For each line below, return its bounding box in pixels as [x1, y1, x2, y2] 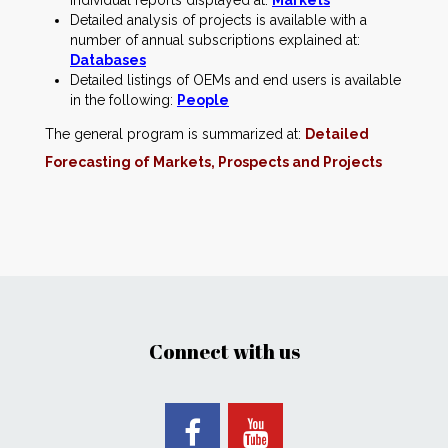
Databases [70, 52, 146, 68]
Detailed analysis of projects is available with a [70, 12, 367, 28]
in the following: [70, 92, 177, 108]
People [177, 92, 229, 108]
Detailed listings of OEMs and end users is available [70, 72, 401, 88]
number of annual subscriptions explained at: [70, 32, 360, 48]
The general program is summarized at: [45, 126, 305, 142]
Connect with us [148, 338, 300, 365]
